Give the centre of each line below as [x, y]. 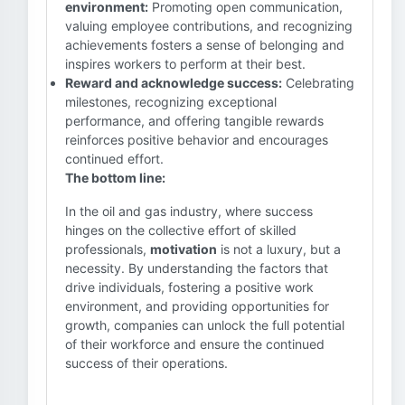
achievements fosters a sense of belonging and [205, 45]
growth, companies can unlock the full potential [205, 325]
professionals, [108, 249]
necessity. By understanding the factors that [197, 268]
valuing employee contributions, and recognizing [209, 26]
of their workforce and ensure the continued [195, 344]
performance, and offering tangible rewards [194, 121]
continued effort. [114, 159]
